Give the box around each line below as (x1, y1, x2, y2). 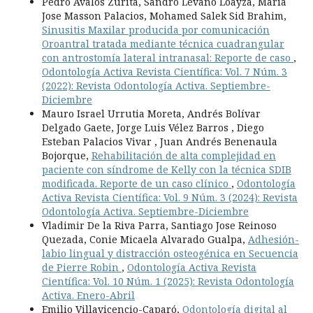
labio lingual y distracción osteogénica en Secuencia (41, 247, 298, 261)
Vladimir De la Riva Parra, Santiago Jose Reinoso (41, 219, 277, 233)
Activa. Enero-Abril (41, 289, 135, 303)
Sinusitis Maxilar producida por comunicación (41, 23, 270, 37)
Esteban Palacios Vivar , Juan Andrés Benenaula (41, 135, 277, 149)
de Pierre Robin (41, 261, 122, 275)
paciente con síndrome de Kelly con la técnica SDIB (41, 163, 291, 177)
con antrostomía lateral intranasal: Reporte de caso (41, 51, 293, 65)
